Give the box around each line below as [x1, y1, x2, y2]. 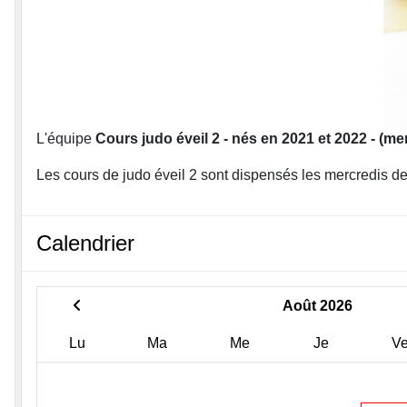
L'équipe [36, 131, 95, 147]
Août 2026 [282, 298, 352, 314]
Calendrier [36, 231, 134, 256]
